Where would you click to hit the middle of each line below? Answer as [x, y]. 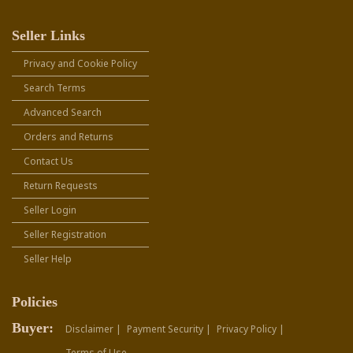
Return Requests [61, 185]
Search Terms [55, 87]
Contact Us [48, 161]
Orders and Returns [69, 136]
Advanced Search [63, 112]
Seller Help [48, 258]
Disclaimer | [93, 329]
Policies [35, 301]
